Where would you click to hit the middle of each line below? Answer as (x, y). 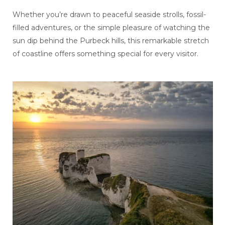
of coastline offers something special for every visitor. (105, 54)
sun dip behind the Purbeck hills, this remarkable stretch (110, 41)
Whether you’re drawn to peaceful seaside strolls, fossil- (109, 15)
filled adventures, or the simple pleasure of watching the (111, 28)
